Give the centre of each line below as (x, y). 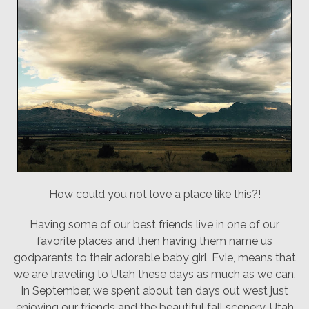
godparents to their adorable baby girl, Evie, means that (154, 258)
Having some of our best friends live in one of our (154, 225)
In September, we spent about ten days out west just (154, 291)
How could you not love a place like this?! (154, 194)
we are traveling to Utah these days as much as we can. (154, 274)
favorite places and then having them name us (154, 241)
